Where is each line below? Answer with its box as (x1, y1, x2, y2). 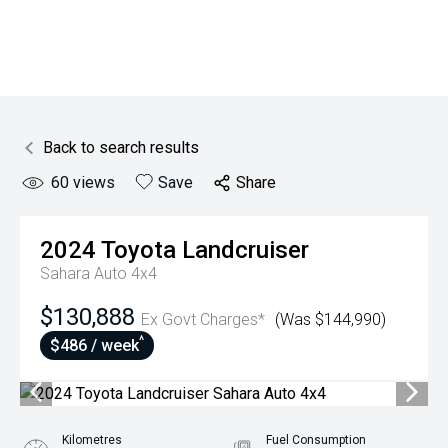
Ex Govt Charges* (141, 310, 265, 329)
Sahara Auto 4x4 (40, 264, 157, 283)
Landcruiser (182, 236, 309, 264)
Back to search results (43, 138, 199, 157)
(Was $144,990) (275, 310, 386, 329)
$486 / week (50, 336, 139, 355)
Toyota (101, 236, 176, 264)
